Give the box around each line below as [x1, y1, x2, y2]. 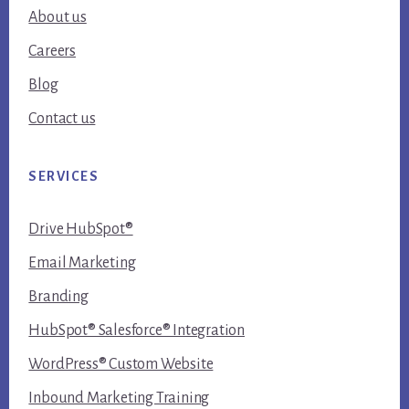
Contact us [28, 110, 96, 127]
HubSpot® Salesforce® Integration [28, 321, 245, 339]
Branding [28, 288, 89, 305]
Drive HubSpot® [28, 220, 133, 237]
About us [28, 8, 87, 26]
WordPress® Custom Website [28, 355, 214, 372]
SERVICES [28, 168, 100, 184]
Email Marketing [28, 254, 136, 271]
